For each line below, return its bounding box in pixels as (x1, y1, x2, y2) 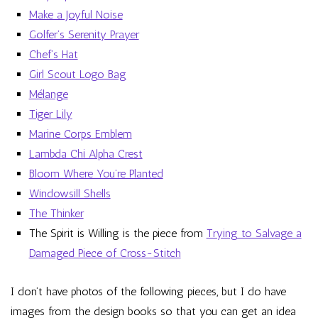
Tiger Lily (28, 107, 72, 121)
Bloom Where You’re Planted (28, 167, 163, 181)
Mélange (28, 87, 68, 102)
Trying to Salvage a (206, 226, 302, 241)
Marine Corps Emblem (28, 127, 132, 141)
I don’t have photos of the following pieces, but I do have (11, 285, 286, 299)
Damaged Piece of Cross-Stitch (28, 246, 181, 261)
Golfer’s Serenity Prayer (28, 28, 139, 42)
